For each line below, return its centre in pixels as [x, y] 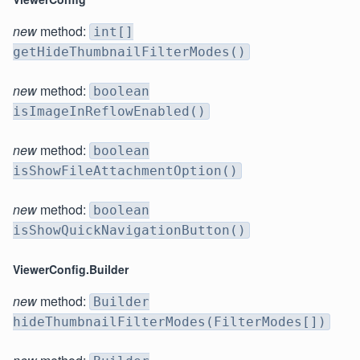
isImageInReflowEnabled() [109, 112]
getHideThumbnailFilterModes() [129, 52]
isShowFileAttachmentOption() [125, 171]
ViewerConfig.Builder [71, 270]
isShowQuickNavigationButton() [129, 231]
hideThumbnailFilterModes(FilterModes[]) [170, 322]
